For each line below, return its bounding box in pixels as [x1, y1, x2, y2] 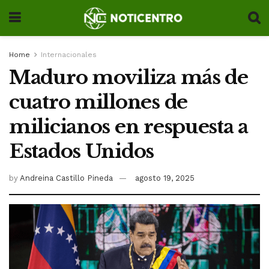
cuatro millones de [9, 90, 187, 114]
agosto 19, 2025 [135, 173, 195, 183]
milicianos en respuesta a [9, 115, 249, 139]
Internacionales [41, 50, 97, 59]
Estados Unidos [9, 139, 154, 163]
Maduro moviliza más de [9, 65, 248, 89]
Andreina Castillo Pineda [20, 173, 113, 183]
